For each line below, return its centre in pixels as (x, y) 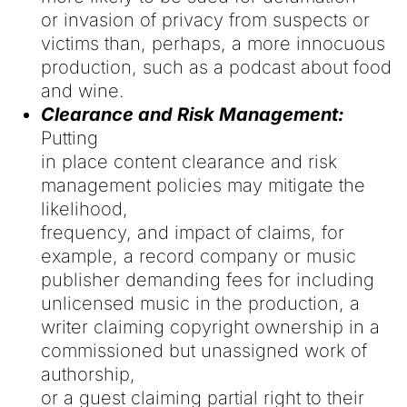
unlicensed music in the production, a (200, 303)
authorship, (88, 374)
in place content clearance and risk (189, 161)
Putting (69, 138)
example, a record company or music (198, 256)
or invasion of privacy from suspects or (205, 20)
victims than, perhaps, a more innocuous (213, 43)
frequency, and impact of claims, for (192, 232)
